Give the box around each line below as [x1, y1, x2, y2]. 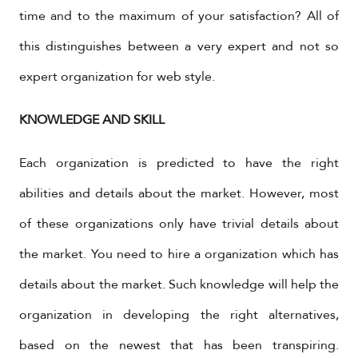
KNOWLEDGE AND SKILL [19, 108, 165, 132]
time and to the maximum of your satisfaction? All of [19, 4, 339, 28]
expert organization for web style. [19, 65, 215, 89]
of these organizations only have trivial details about [19, 212, 339, 236]
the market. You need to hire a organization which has [19, 242, 339, 266]
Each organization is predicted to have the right [19, 151, 339, 175]
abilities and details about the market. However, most [19, 181, 339, 205]
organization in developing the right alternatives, [19, 303, 339, 327]
